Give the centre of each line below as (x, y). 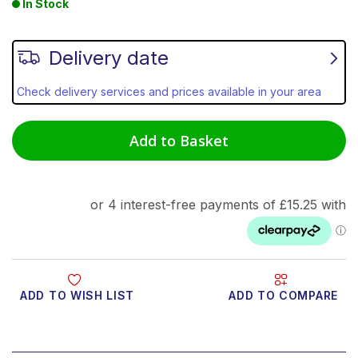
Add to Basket (179, 140)
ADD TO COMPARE (283, 295)
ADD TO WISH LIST (78, 295)
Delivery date (109, 58)
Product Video (179, 340)
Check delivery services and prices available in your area (169, 91)
